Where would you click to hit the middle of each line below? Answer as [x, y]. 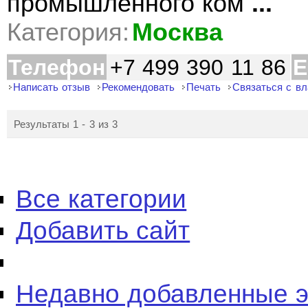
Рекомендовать [139, 87]
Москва [177, 32]
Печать [204, 87]
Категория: [68, 32]
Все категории [101, 199]
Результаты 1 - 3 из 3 [66, 124]
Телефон [57, 67]
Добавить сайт [103, 231]
